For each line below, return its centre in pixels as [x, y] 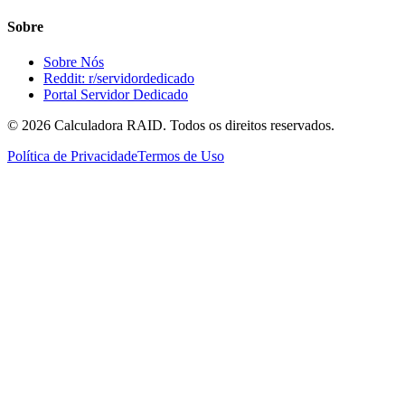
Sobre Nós [74, 62]
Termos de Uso [181, 156]
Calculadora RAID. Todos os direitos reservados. [193, 126]
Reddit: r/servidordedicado [119, 79]
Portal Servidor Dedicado [116, 95]
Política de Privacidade [72, 156]
